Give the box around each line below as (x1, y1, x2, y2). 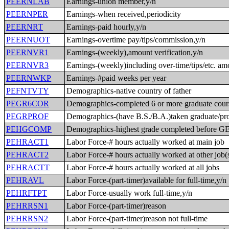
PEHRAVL (6, 176, 44, 185)
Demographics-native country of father (66, 86, 192, 95)
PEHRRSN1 (6, 201, 49, 210)
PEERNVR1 (6, 48, 49, 57)
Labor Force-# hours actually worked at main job (66, 138, 225, 146)
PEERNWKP (6, 74, 52, 82)
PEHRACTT (6, 163, 50, 172)
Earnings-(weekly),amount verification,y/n (66, 48, 203, 57)
